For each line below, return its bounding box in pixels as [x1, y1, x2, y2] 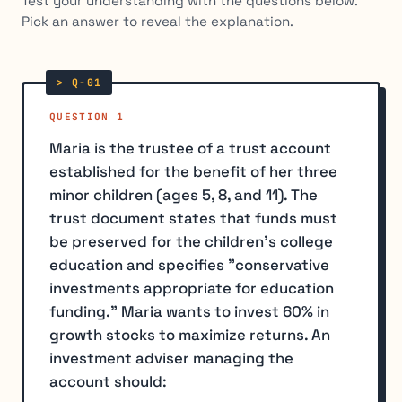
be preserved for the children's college [49, 232, 333, 252]
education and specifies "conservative [49, 255, 329, 275]
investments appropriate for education [49, 278, 334, 299]
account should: [49, 371, 167, 392]
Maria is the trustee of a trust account [49, 138, 331, 159]
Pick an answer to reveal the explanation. [22, 12, 293, 30]
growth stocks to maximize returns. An [49, 325, 330, 345]
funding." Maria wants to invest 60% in [49, 301, 329, 322]
